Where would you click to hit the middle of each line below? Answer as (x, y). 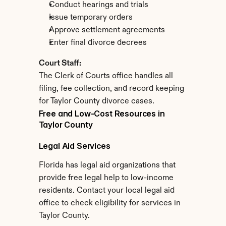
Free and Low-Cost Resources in (102, 114)
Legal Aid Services (74, 146)
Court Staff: (60, 64)
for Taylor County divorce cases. (96, 101)
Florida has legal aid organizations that (107, 165)
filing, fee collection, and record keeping (111, 89)
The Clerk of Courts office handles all (106, 76)
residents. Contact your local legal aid (106, 191)
